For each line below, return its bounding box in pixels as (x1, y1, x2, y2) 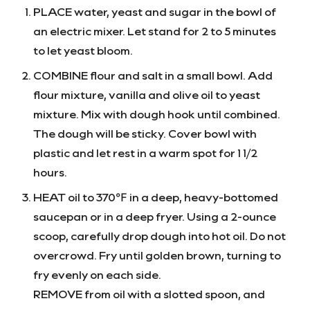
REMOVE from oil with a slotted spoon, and (33, 286, 265, 301)
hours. (33, 164, 67, 179)
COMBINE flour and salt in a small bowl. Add (33, 67, 273, 82)
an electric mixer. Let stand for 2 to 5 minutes (33, 23, 276, 38)
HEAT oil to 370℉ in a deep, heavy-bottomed (33, 189, 278, 204)
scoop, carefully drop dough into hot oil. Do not (33, 228, 286, 243)
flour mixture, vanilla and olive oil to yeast (33, 86, 260, 102)
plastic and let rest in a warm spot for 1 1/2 (33, 145, 257, 160)
